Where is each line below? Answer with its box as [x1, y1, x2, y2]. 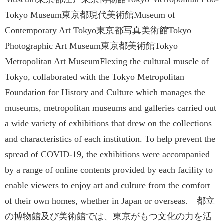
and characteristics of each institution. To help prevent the [5, 134, 215, 144]
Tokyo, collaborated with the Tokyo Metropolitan [5, 72, 184, 82]
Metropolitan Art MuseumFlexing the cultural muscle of [5, 56, 209, 66]
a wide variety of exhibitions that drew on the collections [5, 118, 212, 128]
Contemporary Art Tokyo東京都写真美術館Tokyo [5, 25, 191, 35]
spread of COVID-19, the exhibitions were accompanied [5, 149, 210, 159]
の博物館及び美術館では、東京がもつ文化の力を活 [5, 211, 212, 221]
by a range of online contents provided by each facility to [5, 165, 213, 175]
